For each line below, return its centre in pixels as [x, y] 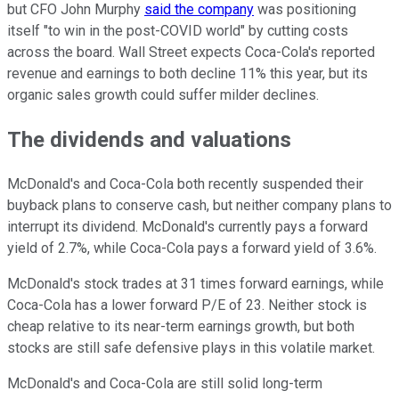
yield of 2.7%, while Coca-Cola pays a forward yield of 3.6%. [192, 248]
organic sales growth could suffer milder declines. [163, 95]
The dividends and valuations [149, 140]
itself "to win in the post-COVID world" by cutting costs [178, 31]
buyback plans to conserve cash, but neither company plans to [199, 206]
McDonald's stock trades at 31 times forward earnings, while [195, 284]
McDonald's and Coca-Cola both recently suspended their [185, 184]
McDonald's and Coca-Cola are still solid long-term [165, 384]
